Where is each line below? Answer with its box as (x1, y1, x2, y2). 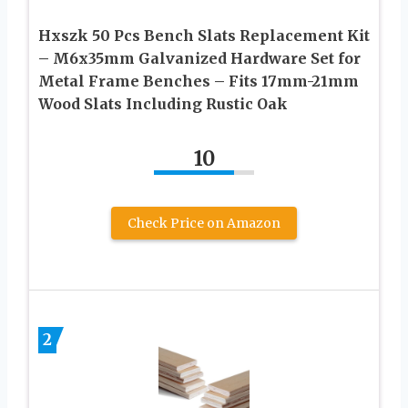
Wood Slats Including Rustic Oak (38, 95, 288, 114)
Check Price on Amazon (127, 215, 280, 232)
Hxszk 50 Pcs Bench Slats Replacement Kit (38, 26, 370, 46)
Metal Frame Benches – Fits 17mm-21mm (38, 72, 359, 91)
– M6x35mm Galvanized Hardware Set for (38, 49, 361, 68)
